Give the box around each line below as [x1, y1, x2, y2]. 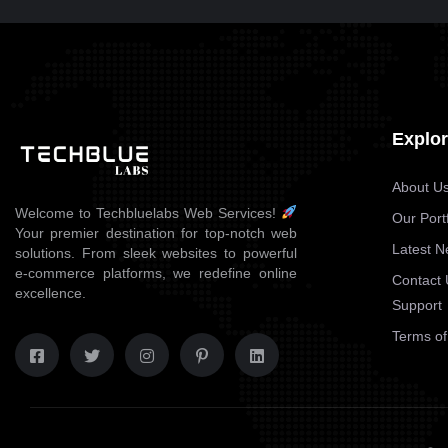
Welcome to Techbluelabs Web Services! [15, 205, 282, 221]
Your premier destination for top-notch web [15, 225, 297, 241]
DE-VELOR [142, 32, 235, 57]
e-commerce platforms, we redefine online [15, 265, 297, 281]
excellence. [15, 285, 86, 301]
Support [391, 297, 442, 313]
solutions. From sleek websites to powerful [15, 245, 297, 261]
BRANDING [142, 5, 217, 21]
